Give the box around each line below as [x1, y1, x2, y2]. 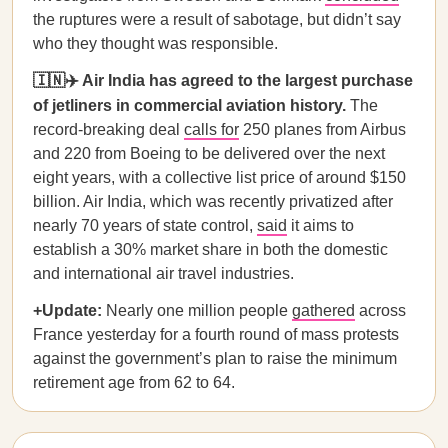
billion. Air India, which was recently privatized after [33, 193, 393, 210]
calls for [184, 121, 239, 138]
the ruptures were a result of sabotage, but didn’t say [33, 11, 401, 28]
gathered [292, 302, 355, 319]
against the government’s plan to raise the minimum [33, 350, 397, 367]
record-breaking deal [33, 121, 184, 138]
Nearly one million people [102, 302, 292, 319]
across [355, 302, 406, 319]
